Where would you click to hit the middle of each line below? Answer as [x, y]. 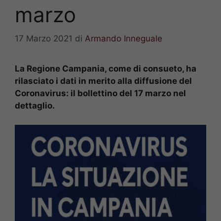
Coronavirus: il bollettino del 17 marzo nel [100, 93]
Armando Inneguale [124, 39]
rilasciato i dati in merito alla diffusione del [103, 81]
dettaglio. [35, 106]
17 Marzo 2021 [44, 39]
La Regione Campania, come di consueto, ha [106, 69]
